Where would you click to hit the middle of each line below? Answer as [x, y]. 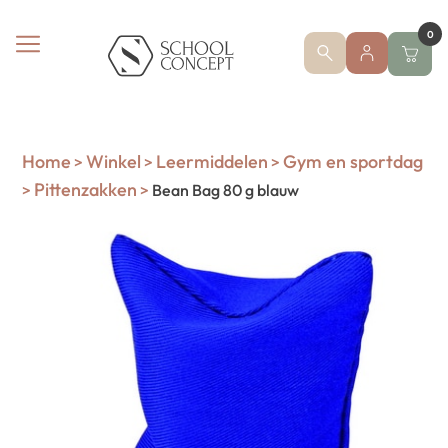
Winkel [114, 161]
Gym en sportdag [353, 161]
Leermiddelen [212, 161]
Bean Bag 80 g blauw [224, 190]
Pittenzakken [86, 189]
